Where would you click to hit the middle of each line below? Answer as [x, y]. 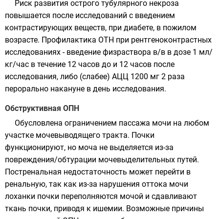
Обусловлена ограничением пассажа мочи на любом [112, 123]
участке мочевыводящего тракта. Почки [80, 135]
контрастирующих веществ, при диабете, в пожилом [101, 28]
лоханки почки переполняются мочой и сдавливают [101, 196]
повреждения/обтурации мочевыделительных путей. [102, 160]
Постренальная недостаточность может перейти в [98, 172]
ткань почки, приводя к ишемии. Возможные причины [104, 208]
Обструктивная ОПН [42, 108]
